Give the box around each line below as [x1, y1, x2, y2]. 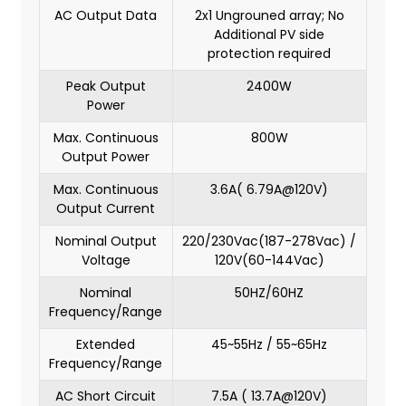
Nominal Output [54, 232, 157, 251]
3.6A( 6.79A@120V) [210, 180, 329, 199]
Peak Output [65, 77, 146, 96]
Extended [76, 335, 136, 354]
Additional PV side [214, 25, 325, 44]
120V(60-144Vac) [214, 251, 324, 270]
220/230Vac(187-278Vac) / [182, 232, 357, 251]
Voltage [81, 251, 130, 270]
